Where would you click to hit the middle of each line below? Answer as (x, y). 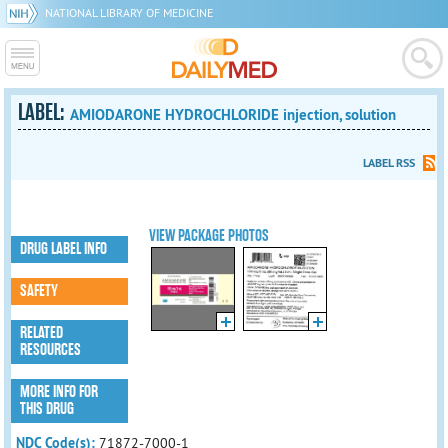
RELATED (42, 333)
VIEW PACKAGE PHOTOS (209, 236)
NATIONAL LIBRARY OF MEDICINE (129, 12)
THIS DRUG (47, 409)
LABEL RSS (388, 163)
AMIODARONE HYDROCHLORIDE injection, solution (233, 114)
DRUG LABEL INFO (64, 249)
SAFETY (39, 291)
